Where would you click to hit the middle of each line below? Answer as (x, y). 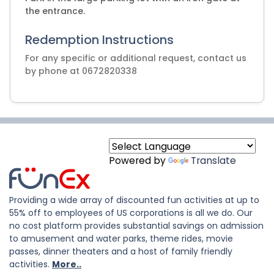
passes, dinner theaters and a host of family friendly (121, 251)
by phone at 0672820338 (81, 71)
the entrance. (55, 11)
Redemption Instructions (99, 40)
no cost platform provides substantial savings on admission (136, 226)
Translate (213, 161)
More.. (67, 264)
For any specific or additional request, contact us (136, 58)
